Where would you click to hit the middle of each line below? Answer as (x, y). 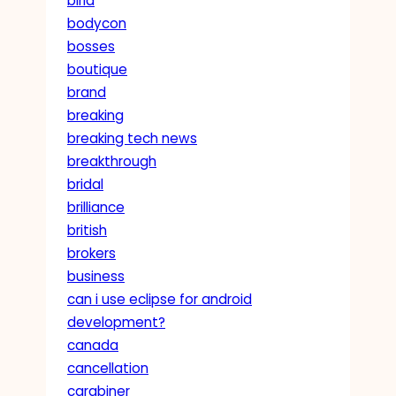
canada (93, 345)
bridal (85, 184)
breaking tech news (132, 138)
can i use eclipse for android (160, 299)
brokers (91, 253)
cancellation (108, 368)
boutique (97, 69)
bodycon (97, 23)
